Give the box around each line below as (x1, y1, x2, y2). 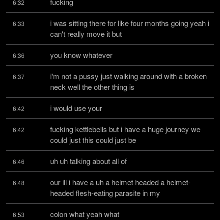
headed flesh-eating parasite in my (50, 188, 160, 198)
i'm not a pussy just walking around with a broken (50, 71, 207, 81)
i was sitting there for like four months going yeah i (50, 18, 209, 28)
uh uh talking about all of (50, 156, 127, 166)
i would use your (50, 103, 102, 113)
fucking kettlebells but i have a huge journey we (50, 124, 200, 134)
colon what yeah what (50, 209, 119, 219)
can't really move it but (50, 28, 122, 39)
